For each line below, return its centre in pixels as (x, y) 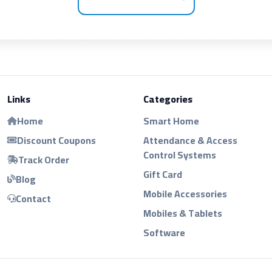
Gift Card (163, 174)
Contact (33, 198)
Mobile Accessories (185, 193)
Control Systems (180, 155)
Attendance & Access (190, 140)
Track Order (44, 159)
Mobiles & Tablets (183, 213)
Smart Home (171, 121)
